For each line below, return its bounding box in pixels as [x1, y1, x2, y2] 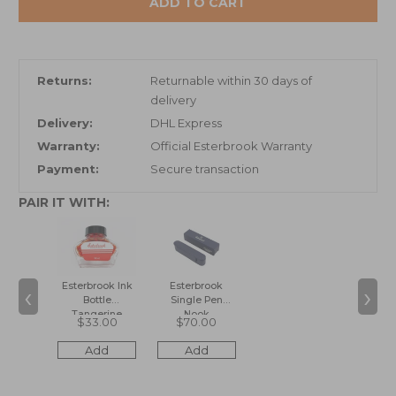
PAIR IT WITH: [19, 194, 110, 210]
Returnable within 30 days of [149, 72, 312, 88]
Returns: [37, 72, 93, 88]
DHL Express [149, 115, 222, 130]
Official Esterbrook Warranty [149, 138, 312, 153]
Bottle [82, 293, 111, 306]
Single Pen [170, 293, 223, 306]
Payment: [37, 161, 100, 176]
